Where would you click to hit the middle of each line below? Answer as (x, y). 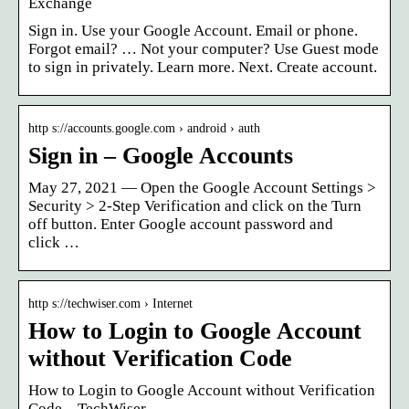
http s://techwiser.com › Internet (110, 303)
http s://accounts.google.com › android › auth (144, 128)
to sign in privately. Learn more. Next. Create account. (203, 67)
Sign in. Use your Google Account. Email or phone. (193, 30)
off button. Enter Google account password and (181, 224)
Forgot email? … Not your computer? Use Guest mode (204, 48)
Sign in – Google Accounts (161, 155)
